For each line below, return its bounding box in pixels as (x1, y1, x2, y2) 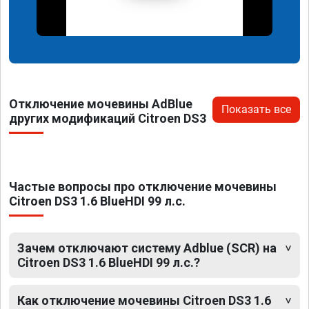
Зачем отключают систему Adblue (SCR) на (17, 241, 277, 256)
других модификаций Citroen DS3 (9, 111, 206, 126)
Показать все (221, 103, 291, 117)
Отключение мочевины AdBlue (9, 97, 192, 112)
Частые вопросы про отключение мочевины (9, 179, 277, 195)
